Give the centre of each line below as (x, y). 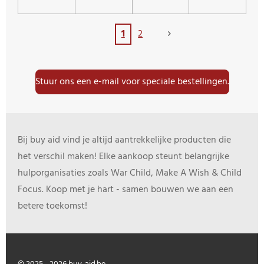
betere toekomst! (52, 207)
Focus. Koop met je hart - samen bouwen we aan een (126, 190)
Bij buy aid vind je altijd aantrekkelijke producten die (124, 141)
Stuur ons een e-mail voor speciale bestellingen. (132, 82)
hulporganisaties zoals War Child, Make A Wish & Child (130, 174)
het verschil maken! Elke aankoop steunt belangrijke (123, 157)
